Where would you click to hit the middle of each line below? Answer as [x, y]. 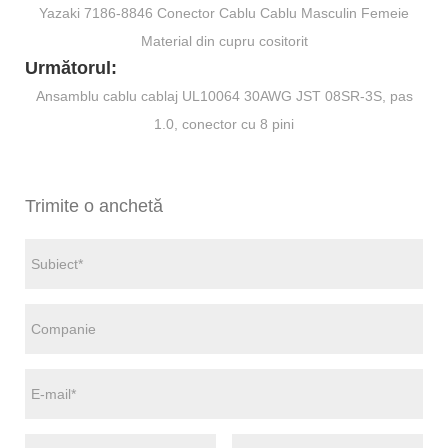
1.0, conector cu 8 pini [224, 124]
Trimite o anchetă [94, 206]
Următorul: [71, 68]
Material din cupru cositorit [224, 41]
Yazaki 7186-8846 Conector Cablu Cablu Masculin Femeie [224, 13]
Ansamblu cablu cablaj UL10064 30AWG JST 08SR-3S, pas [224, 96]
